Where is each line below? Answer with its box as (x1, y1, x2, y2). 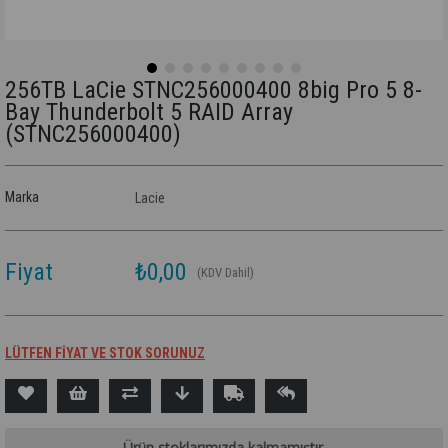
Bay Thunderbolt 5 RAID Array (5, 98, 293, 126)
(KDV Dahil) (197, 265, 254, 280)
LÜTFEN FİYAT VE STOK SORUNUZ (5, 345, 205, 361)
